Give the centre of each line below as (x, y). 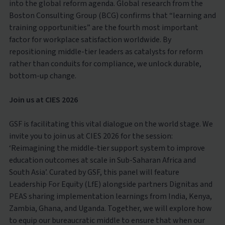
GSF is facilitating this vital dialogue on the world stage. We (111, 124)
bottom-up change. (42, 76)
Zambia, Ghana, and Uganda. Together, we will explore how (110, 208)
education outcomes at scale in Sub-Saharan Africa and (102, 160)
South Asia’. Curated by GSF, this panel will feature (94, 172)
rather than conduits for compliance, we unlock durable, (105, 64)
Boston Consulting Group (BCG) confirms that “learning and (112, 15)
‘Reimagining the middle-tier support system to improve (107, 148)
